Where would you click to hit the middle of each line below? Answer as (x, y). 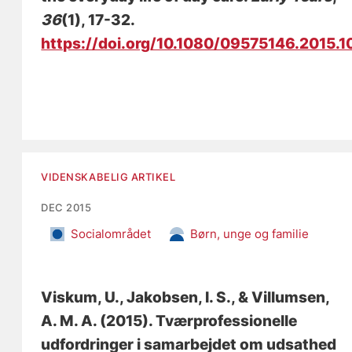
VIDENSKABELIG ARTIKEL (108, 176)
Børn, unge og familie (250, 233)
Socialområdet (111, 233)
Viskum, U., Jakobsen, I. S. (136, 297)
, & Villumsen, (280, 297)
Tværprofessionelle (227, 321)
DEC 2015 (66, 207)
